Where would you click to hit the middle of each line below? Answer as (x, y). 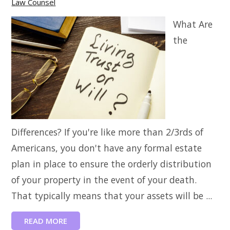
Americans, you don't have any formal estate (107, 148)
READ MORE (46, 221)
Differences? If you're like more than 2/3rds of (108, 132)
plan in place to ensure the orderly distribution (112, 164)
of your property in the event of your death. (104, 180)
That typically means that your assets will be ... (112, 196)
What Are (193, 24)
